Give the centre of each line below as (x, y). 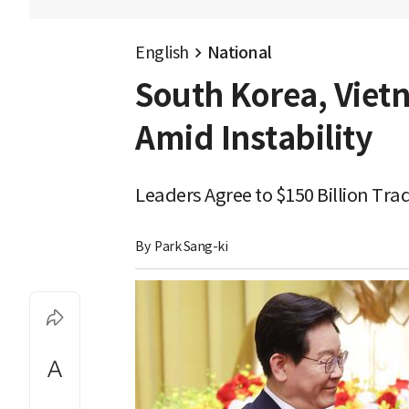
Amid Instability (254, 139)
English (162, 52)
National (239, 52)
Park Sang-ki (191, 246)
